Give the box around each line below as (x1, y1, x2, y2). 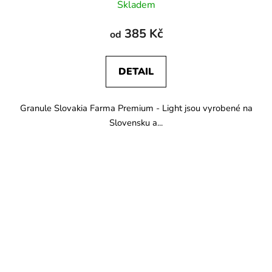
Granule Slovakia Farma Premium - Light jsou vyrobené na (19, 101, 253, 114)
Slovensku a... (109, 116, 163, 129)
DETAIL (118, 64, 154, 78)
